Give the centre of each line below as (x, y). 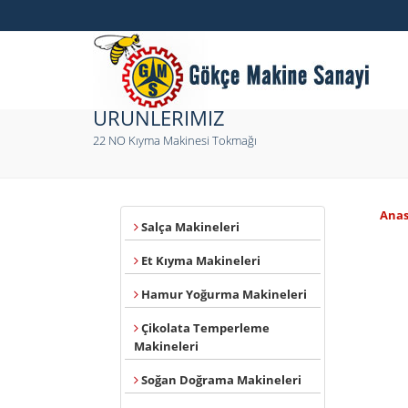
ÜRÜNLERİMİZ (159, 117)
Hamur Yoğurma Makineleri (223, 294)
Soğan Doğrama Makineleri (220, 380)
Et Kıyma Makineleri (199, 260)
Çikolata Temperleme (204, 328)
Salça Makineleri (189, 227)
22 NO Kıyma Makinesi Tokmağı (175, 140)
